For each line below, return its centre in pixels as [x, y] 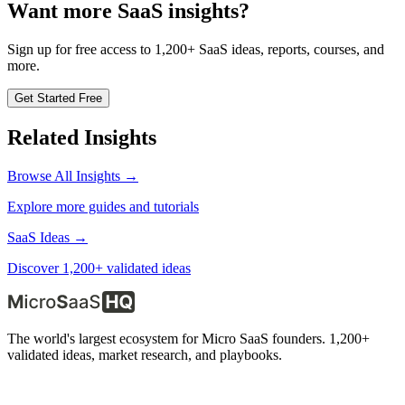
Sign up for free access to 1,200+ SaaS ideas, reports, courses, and [196, 49]
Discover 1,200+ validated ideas [99, 268]
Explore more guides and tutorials [103, 206]
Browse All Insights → [73, 175]
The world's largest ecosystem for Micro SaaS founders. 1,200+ [188, 338]
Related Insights [82, 137]
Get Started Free [58, 98]
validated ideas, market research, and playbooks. [145, 354]
